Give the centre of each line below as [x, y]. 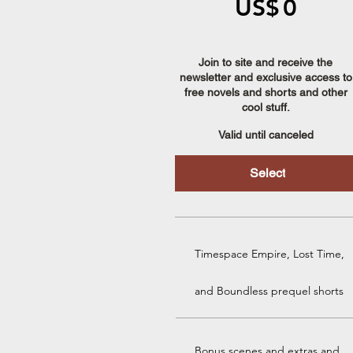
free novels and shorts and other [266, 92]
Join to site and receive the [266, 62]
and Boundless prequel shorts [269, 290]
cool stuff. [266, 107]
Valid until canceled [266, 134]
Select [267, 173]
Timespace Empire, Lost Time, [269, 253]
